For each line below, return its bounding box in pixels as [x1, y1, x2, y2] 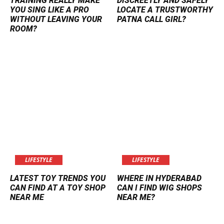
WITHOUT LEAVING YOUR [10, 14, 102, 24]
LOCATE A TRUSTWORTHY [117, 4, 213, 14]
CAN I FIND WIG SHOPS [117, 182, 202, 192]
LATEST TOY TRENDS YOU [10, 173, 105, 183]
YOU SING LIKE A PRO [10, 4, 89, 14]
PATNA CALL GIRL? [117, 14, 186, 24]
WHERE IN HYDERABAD [117, 173, 201, 183]
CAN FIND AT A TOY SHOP [10, 182, 105, 192]
